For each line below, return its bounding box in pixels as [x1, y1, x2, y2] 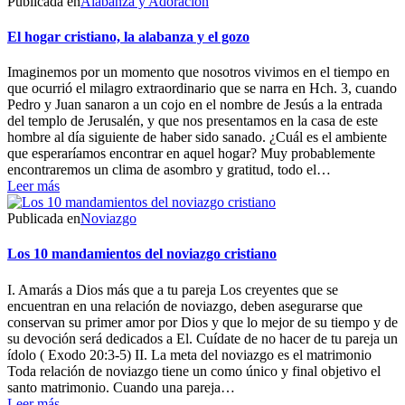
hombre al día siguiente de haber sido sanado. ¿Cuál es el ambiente [7, 129, 387, 146]
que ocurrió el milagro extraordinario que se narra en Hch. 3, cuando [7, 80, 397, 97]
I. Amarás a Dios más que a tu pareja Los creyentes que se [7, 281, 338, 297]
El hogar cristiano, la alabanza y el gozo [7, 28, 250, 44]
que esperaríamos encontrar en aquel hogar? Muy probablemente [7, 146, 375, 162]
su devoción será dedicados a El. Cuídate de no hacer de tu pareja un [7, 330, 398, 346]
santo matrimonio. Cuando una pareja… [7, 379, 235, 395]
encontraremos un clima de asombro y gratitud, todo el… [7, 162, 331, 178]
